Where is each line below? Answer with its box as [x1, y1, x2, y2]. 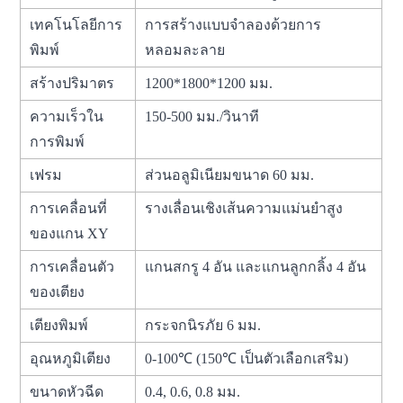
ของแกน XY [30, 225, 110, 241]
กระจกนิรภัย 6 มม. [145, 317, 262, 333]
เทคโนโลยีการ [30, 16, 123, 32]
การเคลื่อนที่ [30, 200, 108, 216]
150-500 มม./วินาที [145, 108, 260, 124]
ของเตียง [30, 283, 85, 300]
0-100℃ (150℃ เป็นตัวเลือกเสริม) [145, 350, 349, 366]
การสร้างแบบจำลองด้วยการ [145, 16, 322, 32]
